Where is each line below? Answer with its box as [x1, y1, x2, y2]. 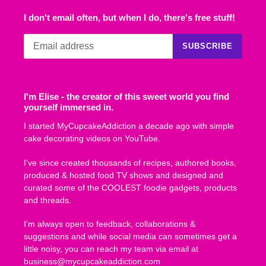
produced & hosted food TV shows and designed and [24, 170, 223, 180]
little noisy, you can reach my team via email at [24, 244, 198, 254]
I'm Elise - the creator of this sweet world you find [24, 91, 229, 102]
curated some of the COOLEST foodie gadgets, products [24, 182, 237, 192]
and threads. [24, 195, 71, 205]
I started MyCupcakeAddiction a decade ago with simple [24, 121, 234, 131]
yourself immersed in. [24, 102, 113, 112]
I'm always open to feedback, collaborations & [24, 219, 195, 229]
